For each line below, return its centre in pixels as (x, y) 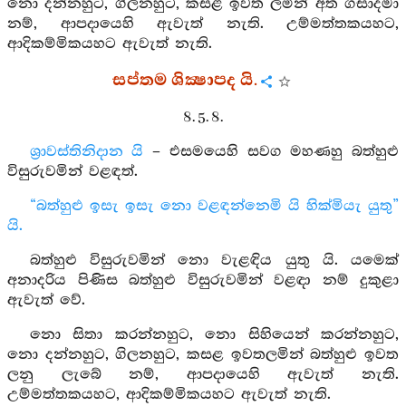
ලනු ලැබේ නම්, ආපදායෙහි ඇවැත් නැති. (203, 375)
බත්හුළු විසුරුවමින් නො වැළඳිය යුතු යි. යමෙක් (214, 261)
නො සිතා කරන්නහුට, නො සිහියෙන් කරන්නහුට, (214, 335)
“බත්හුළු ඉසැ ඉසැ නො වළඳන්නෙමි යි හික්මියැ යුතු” (214, 206)
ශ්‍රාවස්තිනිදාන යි (87, 152)
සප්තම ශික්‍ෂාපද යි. (185, 81)
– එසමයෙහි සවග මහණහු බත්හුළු (271, 152)
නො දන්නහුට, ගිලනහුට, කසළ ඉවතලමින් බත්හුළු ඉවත (203, 355)
